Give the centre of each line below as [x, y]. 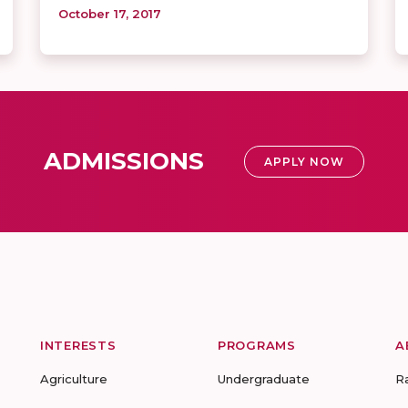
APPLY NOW [304, 162]
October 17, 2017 [110, 14]
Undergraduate [264, 379]
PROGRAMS [257, 346]
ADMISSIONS [124, 162]
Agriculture [74, 379]
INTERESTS [78, 346]
